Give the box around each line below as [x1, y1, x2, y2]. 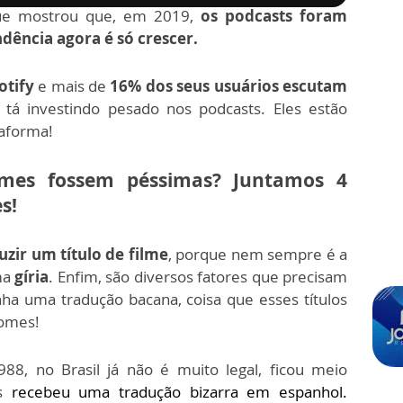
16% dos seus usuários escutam [110, 76, 348, 97]
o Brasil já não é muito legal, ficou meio [44, 359, 347, 381]
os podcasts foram [201, 5, 347, 27]
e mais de [38, 76, 111, 97]
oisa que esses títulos [193, 289, 348, 310]
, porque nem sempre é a [167, 244, 347, 265]
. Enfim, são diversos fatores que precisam [49, 266, 348, 288]
